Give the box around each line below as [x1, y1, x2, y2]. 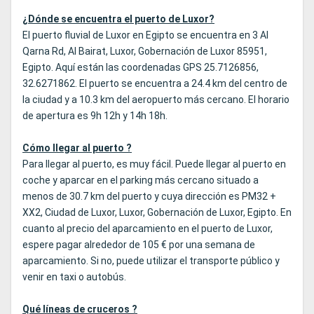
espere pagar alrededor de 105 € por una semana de [22, 239, 255, 251]
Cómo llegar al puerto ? [22, 142, 132, 154]
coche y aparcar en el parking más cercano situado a [22, 175, 259, 186]
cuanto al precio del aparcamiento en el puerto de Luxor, [22, 223, 273, 235]
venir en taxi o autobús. [22, 271, 126, 283]
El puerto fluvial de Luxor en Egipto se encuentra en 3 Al [22, 29, 268, 41]
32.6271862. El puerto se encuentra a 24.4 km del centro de [22, 78, 287, 90]
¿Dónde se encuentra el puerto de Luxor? [22, 13, 214, 25]
